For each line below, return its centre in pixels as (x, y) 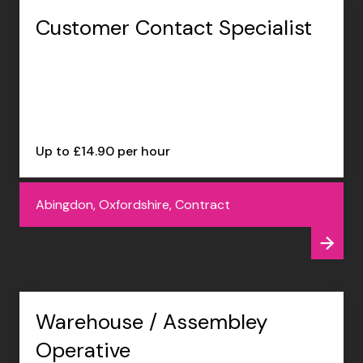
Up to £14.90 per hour (102, 151)
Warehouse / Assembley (151, 321)
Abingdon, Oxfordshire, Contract (132, 204)
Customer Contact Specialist (173, 27)
